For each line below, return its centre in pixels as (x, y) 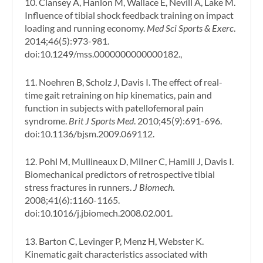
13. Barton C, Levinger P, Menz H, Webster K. (114, 241)
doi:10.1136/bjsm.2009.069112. (90, 133)
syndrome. (47, 120)
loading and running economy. (86, 28)
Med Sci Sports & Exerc (190, 28)
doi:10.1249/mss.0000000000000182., (104, 53)
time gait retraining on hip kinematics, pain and (119, 95)
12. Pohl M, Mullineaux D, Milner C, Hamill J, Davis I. (129, 161)
